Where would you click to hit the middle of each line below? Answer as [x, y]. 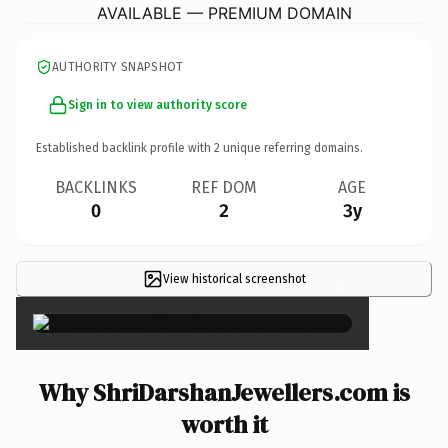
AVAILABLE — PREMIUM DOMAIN [224, 12]
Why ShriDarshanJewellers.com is [224, 392]
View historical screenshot [234, 278]
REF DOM [224, 187]
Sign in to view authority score [157, 104]
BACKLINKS [96, 187]
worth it [224, 424]
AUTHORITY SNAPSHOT [118, 66]
